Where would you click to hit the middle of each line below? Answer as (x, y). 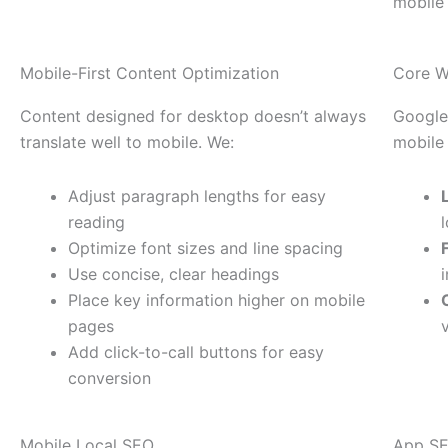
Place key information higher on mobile (216, 300)
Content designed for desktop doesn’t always (193, 116)
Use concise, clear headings (173, 274)
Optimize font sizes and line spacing (205, 248)
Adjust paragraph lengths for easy (197, 196)
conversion (109, 378)
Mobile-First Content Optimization (149, 73)
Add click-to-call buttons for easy (196, 352)
